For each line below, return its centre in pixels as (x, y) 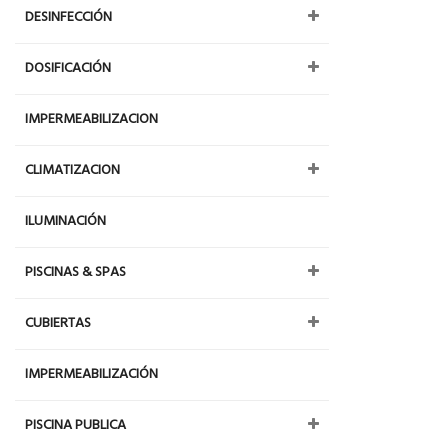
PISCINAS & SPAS (75, 272)
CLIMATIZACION (72, 170)
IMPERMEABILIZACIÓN (91, 374)
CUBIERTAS (58, 323)
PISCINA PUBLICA (75, 425)
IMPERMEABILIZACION (91, 119)
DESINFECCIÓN (68, 17)
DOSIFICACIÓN (68, 68)
